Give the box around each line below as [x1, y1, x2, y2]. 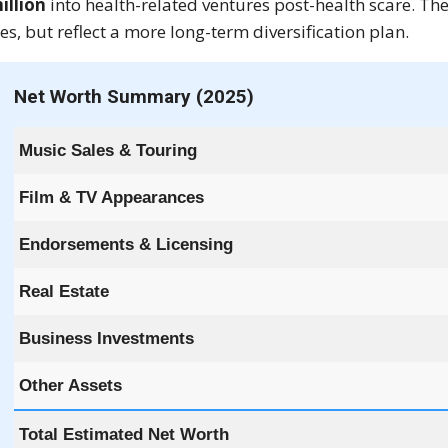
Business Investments [19, 329, 195, 349]
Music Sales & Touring [19, 141, 198, 161]
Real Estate [19, 282, 110, 302]
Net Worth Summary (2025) [14, 85, 255, 109]
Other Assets [19, 376, 123, 396]
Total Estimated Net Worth [19, 425, 230, 445]
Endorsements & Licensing [19, 235, 234, 255]
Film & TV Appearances [19, 188, 205, 208]
